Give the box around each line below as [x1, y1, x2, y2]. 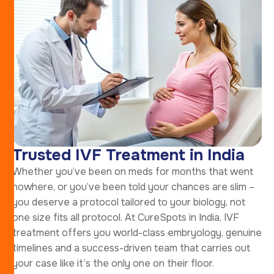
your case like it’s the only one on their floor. [12, 256, 214, 270]
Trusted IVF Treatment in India [12, 144, 245, 165]
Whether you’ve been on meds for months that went [12, 165, 253, 178]
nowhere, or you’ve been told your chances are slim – [12, 180, 254, 193]
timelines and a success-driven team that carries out [12, 241, 250, 254]
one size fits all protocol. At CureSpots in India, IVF [12, 210, 239, 224]
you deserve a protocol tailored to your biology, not [12, 195, 245, 209]
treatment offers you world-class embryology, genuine [12, 226, 262, 239]
